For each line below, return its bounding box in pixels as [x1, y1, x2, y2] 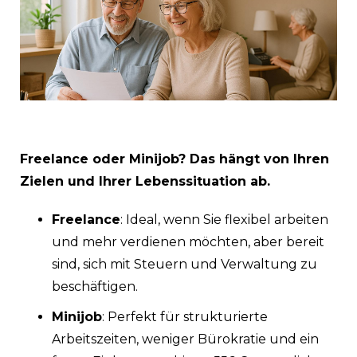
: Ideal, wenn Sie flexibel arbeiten [120, 211, 328, 227]
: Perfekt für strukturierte [102, 308, 268, 324]
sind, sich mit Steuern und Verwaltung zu [52, 256, 317, 272]
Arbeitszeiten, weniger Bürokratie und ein [52, 331, 319, 347]
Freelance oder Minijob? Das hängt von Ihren [20, 151, 329, 167]
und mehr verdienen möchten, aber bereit [52, 233, 324, 249]
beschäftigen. [52, 278, 138, 294]
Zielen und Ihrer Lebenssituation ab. [20, 173, 270, 189]
